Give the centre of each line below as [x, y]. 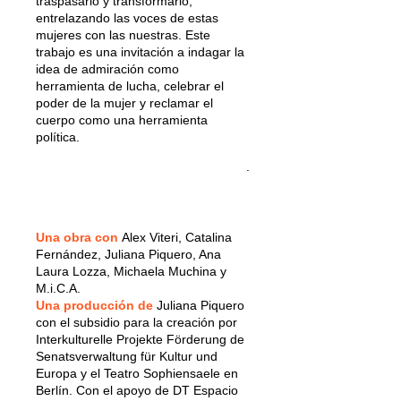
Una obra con [79, 237]
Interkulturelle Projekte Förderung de [140, 339]
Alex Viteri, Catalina [177, 237]
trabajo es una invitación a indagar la [140, 51]
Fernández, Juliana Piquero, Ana [128, 254]
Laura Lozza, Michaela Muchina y [131, 271]
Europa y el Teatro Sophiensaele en [137, 373]
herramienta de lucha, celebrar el [130, 85]
